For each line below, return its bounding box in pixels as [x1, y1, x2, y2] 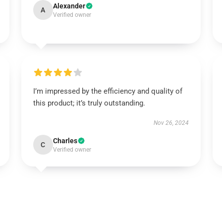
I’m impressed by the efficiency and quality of [33, 87, 182, 96]
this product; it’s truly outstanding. [33, 99, 145, 108]
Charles [53, 137, 77, 145]
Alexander [53, 2, 85, 10]
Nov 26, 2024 [154, 119, 189, 126]
